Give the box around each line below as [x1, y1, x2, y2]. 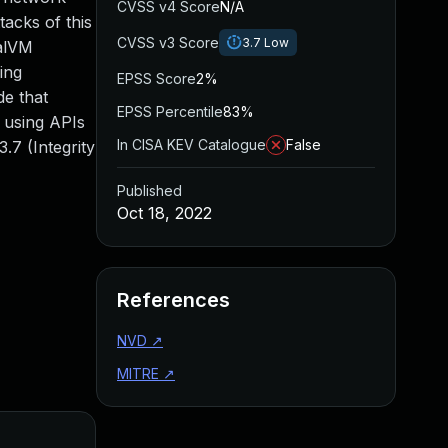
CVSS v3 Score [117, 34, 219, 51]
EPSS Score [117, 70, 196, 87]
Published [117, 182, 182, 199]
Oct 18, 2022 [117, 203, 212, 223]
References [117, 288, 230, 312]
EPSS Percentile [117, 103, 223, 120]
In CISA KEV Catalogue [117, 136, 266, 153]
